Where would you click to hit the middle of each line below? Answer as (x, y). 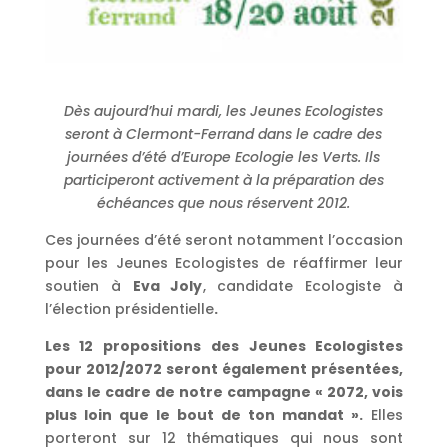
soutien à (88, 286)
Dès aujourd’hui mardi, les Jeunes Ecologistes (224, 111)
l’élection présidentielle (129, 309)
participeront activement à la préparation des (223, 180)
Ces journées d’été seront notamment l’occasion (224, 240)
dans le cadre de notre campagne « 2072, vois (224, 392)
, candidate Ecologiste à (303, 286)
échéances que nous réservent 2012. (224, 203)
